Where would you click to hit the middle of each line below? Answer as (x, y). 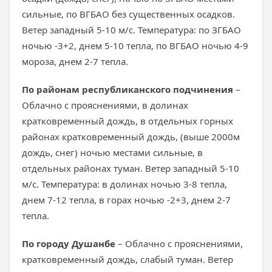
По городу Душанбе (69, 243)
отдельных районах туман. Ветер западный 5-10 (131, 168)
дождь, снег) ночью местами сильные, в (112, 152)
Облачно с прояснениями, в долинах (105, 105)
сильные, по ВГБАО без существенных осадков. (128, 14)
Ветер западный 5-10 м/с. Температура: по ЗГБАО (131, 30)
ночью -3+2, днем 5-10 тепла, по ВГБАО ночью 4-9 (135, 46)
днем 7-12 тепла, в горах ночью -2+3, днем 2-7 (126, 200)
